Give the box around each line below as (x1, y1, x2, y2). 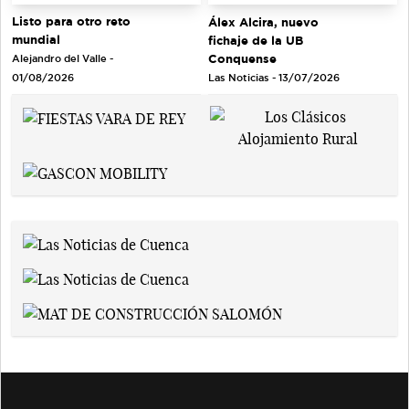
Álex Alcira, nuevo (208, 15, 319, 28)
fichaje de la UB (208, 33, 303, 47)
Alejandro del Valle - (12, 53, 113, 65)
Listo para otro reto (12, 15, 131, 28)
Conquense (208, 51, 277, 65)
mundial (12, 33, 60, 47)
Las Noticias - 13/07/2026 (208, 71, 340, 83)
